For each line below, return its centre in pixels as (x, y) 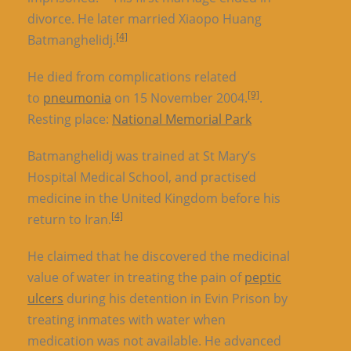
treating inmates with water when (127, 319)
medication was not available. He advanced (154, 340)
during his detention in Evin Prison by (175, 298)
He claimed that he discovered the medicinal (159, 256)
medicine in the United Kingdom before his (154, 198)
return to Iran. (69, 219)
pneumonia (77, 98)
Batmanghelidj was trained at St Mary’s (142, 156)
